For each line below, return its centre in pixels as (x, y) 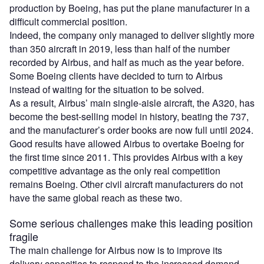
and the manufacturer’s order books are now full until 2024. (131, 130)
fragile (24, 237)
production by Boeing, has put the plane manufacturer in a (130, 8)
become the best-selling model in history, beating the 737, (129, 117)
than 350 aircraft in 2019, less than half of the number (120, 49)
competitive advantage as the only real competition (115, 171)
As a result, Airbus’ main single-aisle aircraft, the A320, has (132, 103)
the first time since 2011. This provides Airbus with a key (126, 157)
